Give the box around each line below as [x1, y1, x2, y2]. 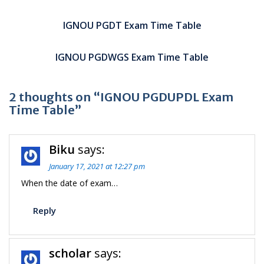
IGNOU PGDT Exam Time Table [62, 19, 202, 32]
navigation [8, 18, 70, 32]
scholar [49, 245, 91, 261]
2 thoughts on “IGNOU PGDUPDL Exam [9, 90, 233, 104]
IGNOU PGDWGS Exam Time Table [55, 51, 209, 64]
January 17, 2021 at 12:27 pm [49, 161, 145, 171]
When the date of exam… [21, 177, 118, 189]
